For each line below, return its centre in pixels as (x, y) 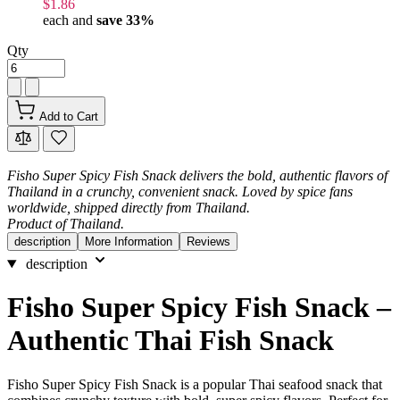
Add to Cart (69, 117)
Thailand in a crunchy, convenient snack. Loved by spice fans (180, 192)
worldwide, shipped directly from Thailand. (129, 208)
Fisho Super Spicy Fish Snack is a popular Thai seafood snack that (195, 384)
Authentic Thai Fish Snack (171, 341)
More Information (129, 242)
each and (70, 20)
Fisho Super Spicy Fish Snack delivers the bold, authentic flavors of (197, 175)
